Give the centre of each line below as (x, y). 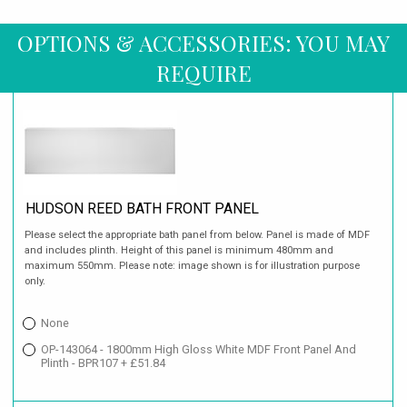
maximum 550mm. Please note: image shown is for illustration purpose (193, 266)
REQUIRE (203, 73)
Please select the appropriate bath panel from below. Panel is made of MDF (198, 235)
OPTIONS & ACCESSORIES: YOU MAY (203, 43)
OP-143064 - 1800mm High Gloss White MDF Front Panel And (199, 350)
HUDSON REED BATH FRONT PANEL (143, 209)
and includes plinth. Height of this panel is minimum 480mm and (179, 251)
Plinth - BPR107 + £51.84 (103, 363)
